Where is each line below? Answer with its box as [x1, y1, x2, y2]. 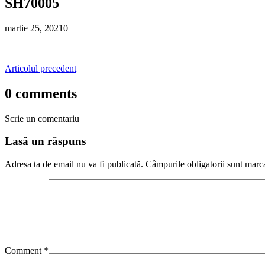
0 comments [5, 85, 77, 101]
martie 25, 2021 [5, 22, 63, 33]
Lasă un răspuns [5, 135, 86, 148]
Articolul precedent [5, 63, 76, 73]
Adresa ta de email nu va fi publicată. [5, 159, 143, 169]
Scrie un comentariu [5, 113, 79, 124]
